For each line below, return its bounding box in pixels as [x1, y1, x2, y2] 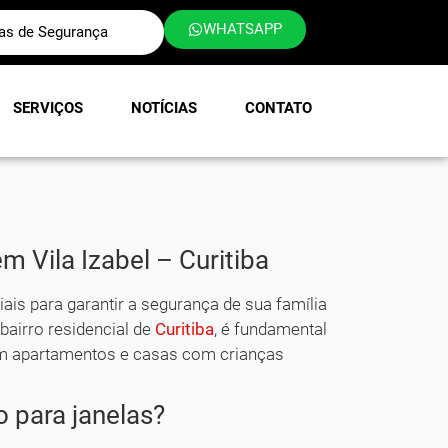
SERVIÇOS [13, 99, 83, 117]
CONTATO [245, 99, 312, 117]
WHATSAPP [202, 20, 282, 38]
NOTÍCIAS [131, 99, 197, 117]
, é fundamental [214, 318, 328, 339]
